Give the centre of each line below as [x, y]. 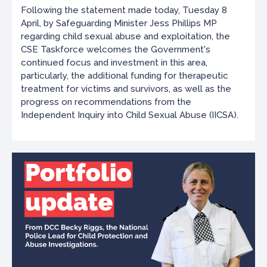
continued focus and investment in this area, [114, 63]
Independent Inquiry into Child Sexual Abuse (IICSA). [130, 115]
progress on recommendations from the [106, 102]
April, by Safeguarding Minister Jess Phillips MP [119, 23]
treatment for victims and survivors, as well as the [126, 89]
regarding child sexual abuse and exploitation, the [125, 36]
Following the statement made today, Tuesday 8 [124, 10]
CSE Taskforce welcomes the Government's [116, 49]
